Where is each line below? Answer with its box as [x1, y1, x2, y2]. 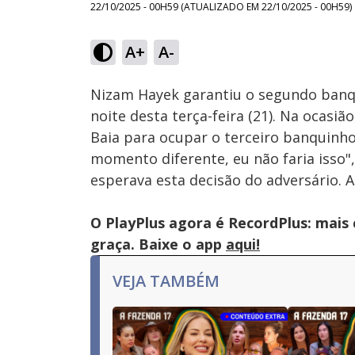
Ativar [157, 55, 178, 67]
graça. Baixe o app [90, 235, 226, 254]
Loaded [273, 25, 300, 36]
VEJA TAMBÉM [113, 270, 219, 292]
